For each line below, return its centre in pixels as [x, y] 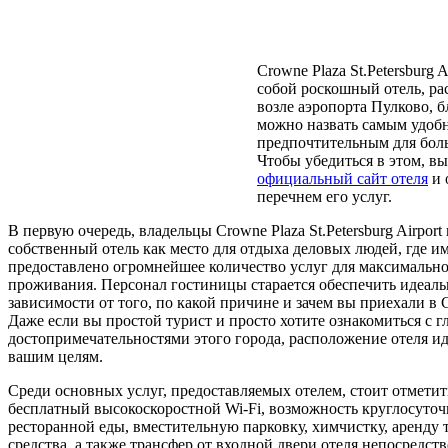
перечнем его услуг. [324, 196]
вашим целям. [55, 356]
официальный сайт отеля [342, 178]
